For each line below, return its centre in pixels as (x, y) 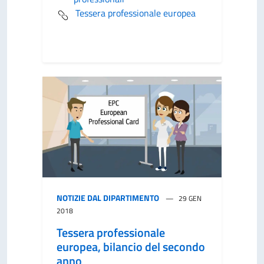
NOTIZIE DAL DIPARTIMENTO (108, 198)
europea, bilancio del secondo (131, 247)
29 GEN (190, 198)
